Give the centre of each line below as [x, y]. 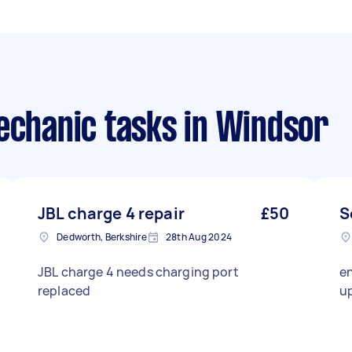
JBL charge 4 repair [111, 213]
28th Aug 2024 [198, 237]
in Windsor [252, 130]
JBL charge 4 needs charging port [138, 272]
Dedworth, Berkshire [102, 237]
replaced [64, 291]
